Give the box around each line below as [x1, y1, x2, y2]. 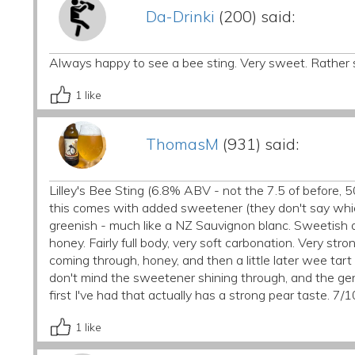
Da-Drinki [145, 6, 215, 26]
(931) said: [218, 134, 299, 154]
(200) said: [214, 6, 295, 26]
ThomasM [145, 134, 219, 154]
